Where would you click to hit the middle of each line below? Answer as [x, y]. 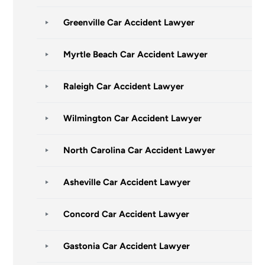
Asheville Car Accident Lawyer [127, 182]
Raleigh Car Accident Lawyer [124, 86]
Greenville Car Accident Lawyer [129, 22]
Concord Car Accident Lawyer [127, 214]
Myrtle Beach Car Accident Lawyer [136, 54]
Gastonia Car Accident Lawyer [127, 246]
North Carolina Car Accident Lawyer [140, 150]
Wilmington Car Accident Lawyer [133, 118]
